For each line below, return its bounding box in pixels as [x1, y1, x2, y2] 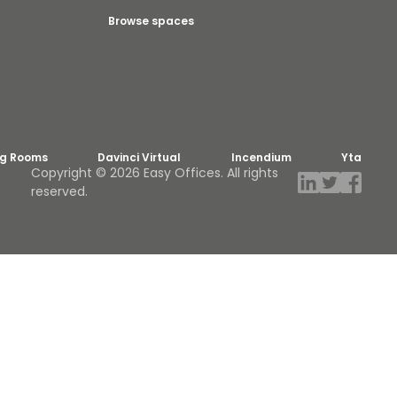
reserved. [31, 183, 89, 200]
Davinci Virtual [97, 150, 182, 165]
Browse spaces [108, 13, 194, 28]
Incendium [230, 150, 292, 165]
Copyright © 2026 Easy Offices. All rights [31, 164, 279, 182]
